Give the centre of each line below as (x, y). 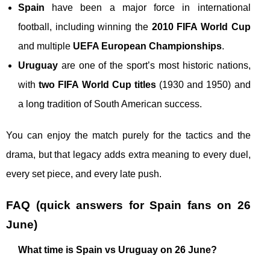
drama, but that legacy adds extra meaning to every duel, (128, 155)
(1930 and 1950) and (203, 85)
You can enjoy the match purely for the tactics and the (128, 135)
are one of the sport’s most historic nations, (154, 65)
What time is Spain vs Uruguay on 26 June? (118, 250)
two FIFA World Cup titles (97, 85)
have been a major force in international (148, 8)
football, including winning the (85, 27)
